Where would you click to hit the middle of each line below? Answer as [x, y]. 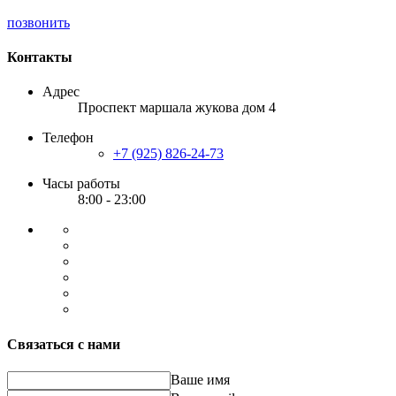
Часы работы [81, 184]
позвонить [38, 22]
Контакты [40, 57]
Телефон [68, 138]
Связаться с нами [64, 344]
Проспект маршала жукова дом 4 [177, 108]
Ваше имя [200, 379]
